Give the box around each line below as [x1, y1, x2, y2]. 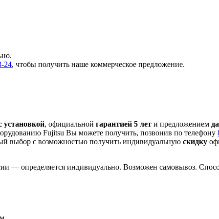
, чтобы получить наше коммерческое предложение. [12, 60, 185, 69]
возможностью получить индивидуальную [38, 137, 183, 146]
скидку [183, 137, 207, 146]
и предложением [152, 120, 211, 129]
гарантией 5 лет [96, 120, 152, 129]
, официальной [44, 120, 96, 129]
